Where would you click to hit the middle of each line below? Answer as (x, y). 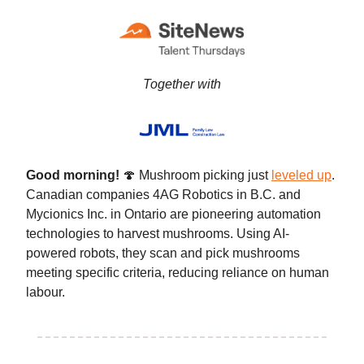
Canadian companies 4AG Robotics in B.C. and (163, 194)
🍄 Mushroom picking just (197, 175)
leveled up (301, 175)
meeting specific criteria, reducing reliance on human (178, 272)
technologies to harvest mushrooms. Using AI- (158, 233)
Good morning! (74, 175)
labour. (45, 292)
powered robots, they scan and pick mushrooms (163, 253)
